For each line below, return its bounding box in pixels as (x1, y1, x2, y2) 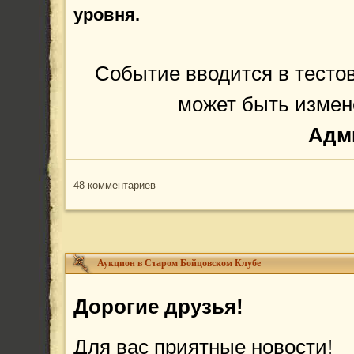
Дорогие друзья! (73, 295, 243, 318)
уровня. (73, 5, 140, 24)
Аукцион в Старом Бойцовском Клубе (97, 258, 261, 269)
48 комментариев (73, 179, 156, 191)
